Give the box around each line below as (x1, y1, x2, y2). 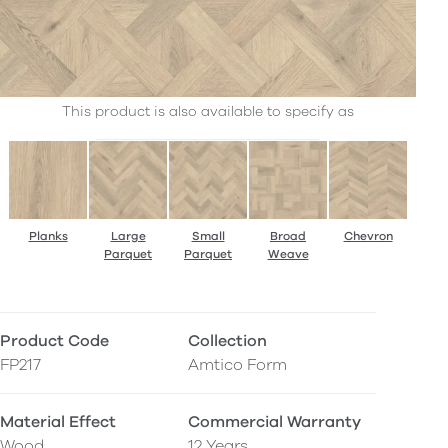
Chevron (343, 228, 393, 245)
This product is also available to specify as (62, 102, 354, 122)
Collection (188, 330, 267, 353)
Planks (28, 228, 68, 245)
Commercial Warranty (188, 411, 361, 434)
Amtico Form (188, 354, 287, 377)
